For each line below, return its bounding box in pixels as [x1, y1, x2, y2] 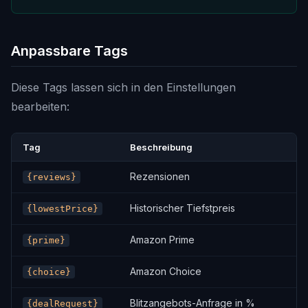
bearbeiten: [11, 100, 69, 113]
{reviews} [27, 172, 76, 182]
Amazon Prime [130, 234, 195, 245]
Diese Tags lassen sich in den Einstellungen [11, 80, 236, 94]
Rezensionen [130, 170, 190, 182]
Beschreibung [130, 142, 192, 153]
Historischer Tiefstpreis [130, 202, 235, 214]
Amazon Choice [130, 265, 201, 277]
